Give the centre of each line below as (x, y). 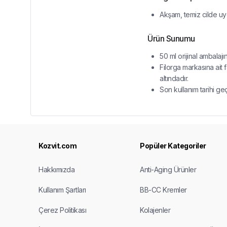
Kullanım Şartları (62, 190)
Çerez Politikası (62, 210)
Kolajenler (155, 210)
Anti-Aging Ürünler (168, 170)
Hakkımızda (56, 170)
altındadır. (174, 79)
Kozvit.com (58, 146)
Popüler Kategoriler (173, 146)
